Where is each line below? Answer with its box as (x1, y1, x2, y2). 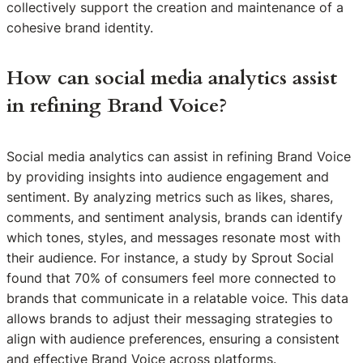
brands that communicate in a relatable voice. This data (6, 289, 348, 306)
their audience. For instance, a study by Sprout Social (6, 249, 334, 266)
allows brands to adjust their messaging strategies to (6, 310, 333, 327)
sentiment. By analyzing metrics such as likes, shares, (6, 188, 333, 205)
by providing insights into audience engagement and (6, 168, 329, 185)
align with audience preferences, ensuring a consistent (6, 330, 340, 347)
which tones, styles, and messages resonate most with (6, 228, 340, 246)
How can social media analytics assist (6, 65, 337, 92)
